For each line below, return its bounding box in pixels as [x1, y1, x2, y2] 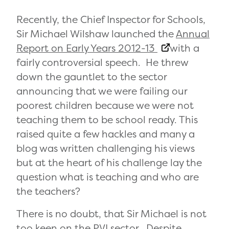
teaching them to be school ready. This [16, 113, 198, 127]
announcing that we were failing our [16, 84, 187, 98]
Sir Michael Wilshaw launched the [16, 27, 176, 41]
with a [170, 41, 199, 55]
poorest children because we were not [16, 99, 194, 112]
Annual [176, 27, 210, 41]
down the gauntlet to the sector [16, 70, 167, 84]
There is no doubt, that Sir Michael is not [16, 207, 207, 221]
